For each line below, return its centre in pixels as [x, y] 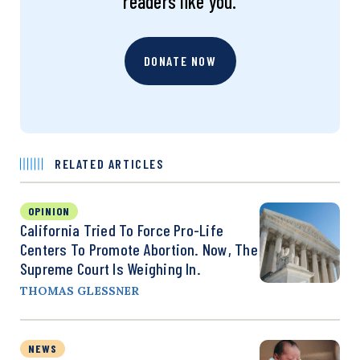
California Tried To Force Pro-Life [122, 229]
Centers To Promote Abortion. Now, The [139, 249]
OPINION [49, 211]
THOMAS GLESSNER [80, 290]
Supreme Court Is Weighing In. [110, 268]
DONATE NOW [180, 60]
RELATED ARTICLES [109, 163]
